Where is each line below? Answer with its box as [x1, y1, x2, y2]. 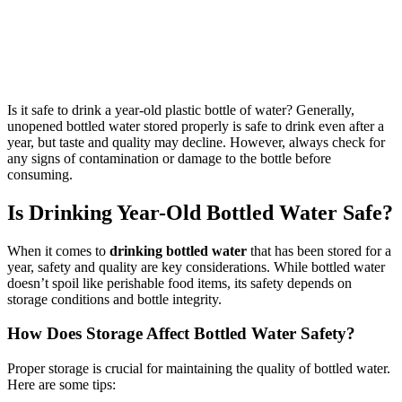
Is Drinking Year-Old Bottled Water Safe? [7, 200, 393, 224]
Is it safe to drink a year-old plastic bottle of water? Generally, [7, 101, 354, 118]
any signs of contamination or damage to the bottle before [7, 150, 331, 166]
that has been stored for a [247, 242, 391, 258]
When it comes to [7, 242, 109, 258]
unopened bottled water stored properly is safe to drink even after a [7, 118, 384, 134]
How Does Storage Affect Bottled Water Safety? [7, 324, 355, 344]
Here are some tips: [7, 377, 116, 393]
